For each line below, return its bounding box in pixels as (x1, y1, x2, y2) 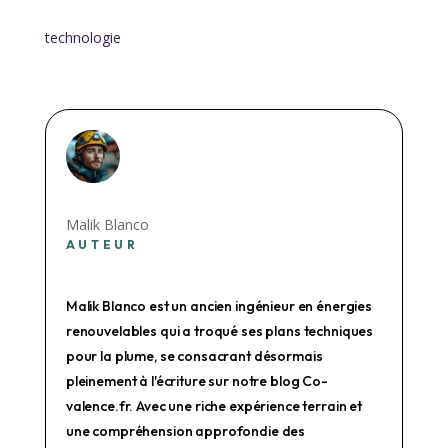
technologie (44, 27, 121, 47)
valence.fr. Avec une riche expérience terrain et (65, 397, 363, 416)
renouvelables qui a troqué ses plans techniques (65, 322, 374, 341)
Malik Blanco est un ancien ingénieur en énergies (65, 297, 373, 316)
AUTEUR (65, 237, 139, 253)
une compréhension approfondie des (65, 422, 306, 441)
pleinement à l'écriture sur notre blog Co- (65, 372, 328, 391)
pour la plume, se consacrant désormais (65, 347, 323, 366)
